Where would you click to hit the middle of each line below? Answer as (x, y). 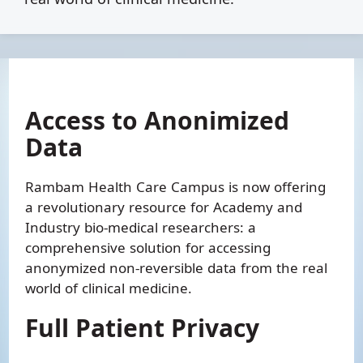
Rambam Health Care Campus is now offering (176, 187)
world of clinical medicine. (109, 288)
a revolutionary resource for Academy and (164, 207)
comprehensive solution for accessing (148, 248)
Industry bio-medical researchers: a (141, 227)
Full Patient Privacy (143, 328)
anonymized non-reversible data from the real (177, 268)
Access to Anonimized (158, 120)
